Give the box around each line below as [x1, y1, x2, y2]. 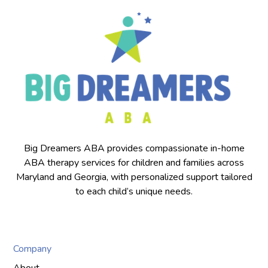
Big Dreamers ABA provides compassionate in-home [23, 141, 245, 155]
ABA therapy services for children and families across [24, 156, 244, 169]
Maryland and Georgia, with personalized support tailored [16, 170, 252, 184]
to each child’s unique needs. [75, 184, 193, 198]
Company [13, 242, 52, 255]
